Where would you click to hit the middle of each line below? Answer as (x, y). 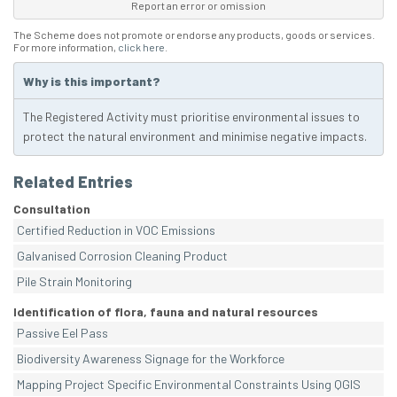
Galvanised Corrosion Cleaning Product (122, 256)
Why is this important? (92, 82)
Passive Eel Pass (62, 333)
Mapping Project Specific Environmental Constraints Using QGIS (189, 385)
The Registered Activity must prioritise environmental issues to (191, 117)
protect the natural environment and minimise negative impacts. (195, 136)
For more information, (66, 47)
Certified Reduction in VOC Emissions (116, 230)
